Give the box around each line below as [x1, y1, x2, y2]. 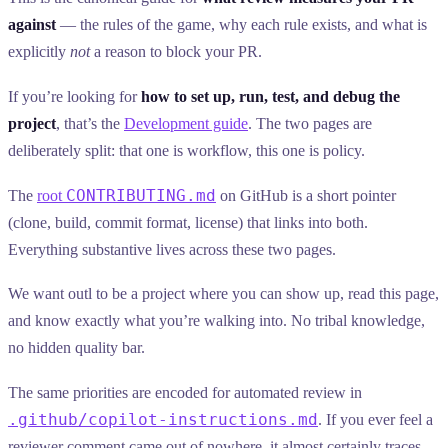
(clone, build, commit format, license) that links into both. [8, 213, 368, 231]
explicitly [8, 43, 70, 61]
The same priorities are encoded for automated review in [8, 383, 362, 401]
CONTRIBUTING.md [66, 185, 216, 205]
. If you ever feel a [318, 410, 433, 428]
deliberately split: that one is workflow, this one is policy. [8, 142, 365, 160]
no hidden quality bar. [8, 339, 145, 357]
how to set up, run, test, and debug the [141, 88, 400, 106]
